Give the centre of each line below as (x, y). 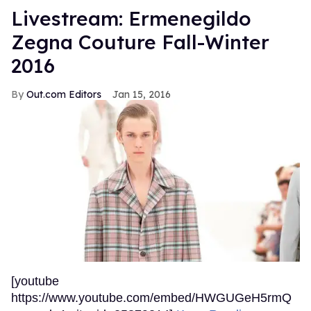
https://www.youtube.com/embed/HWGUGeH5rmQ (151, 298)
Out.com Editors (64, 95)
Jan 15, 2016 (142, 95)
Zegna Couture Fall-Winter (140, 42)
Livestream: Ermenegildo (131, 19)
